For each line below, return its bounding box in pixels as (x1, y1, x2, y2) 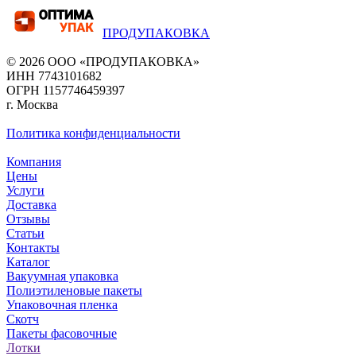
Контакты (6, 240, 60, 254)
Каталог (6, 254, 50, 269)
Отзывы (6, 211, 50, 226)
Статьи (6, 226, 44, 240)
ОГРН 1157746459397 (6, 83, 125, 97)
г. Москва (6, 97, 58, 111)
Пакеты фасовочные (6, 326, 117, 340)
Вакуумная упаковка (6, 269, 118, 283)
